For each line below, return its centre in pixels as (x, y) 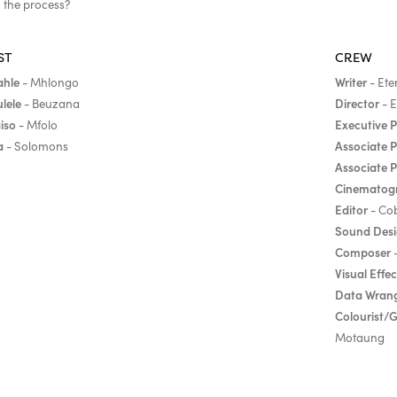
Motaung (359, 338)
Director (357, 104)
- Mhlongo (49, 83)
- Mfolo (36, 125)
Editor (351, 210)
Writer (350, 82)
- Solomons (37, 147)
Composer (362, 253)
